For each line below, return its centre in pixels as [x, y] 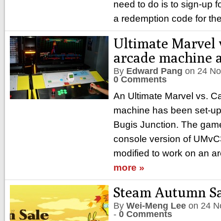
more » [129, 167]
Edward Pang [154, 71]
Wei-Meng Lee [156, 206]
